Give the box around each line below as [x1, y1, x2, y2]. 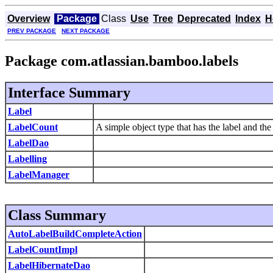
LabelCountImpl [8, 244, 77, 255]
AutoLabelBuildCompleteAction [8, 228, 142, 239]
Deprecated [177, 13, 231, 24]
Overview [7, 13, 50, 24]
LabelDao [8, 137, 49, 148]
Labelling [8, 153, 47, 164]
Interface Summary [8, 84, 130, 101]
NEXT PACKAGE [62, 27, 110, 34]
